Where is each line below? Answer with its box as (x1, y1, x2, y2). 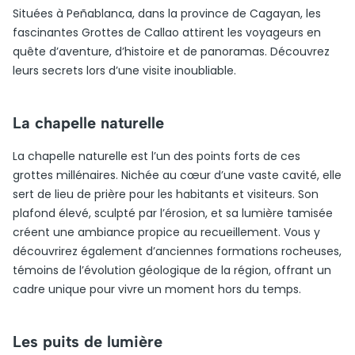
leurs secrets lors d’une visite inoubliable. (13, 63, 236, 78)
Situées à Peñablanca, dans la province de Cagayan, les (13, 6, 321, 21)
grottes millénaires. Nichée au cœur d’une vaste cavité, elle (13, 167, 342, 183)
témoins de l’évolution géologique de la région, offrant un (13, 262, 331, 278)
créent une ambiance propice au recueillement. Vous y (13, 224, 320, 240)
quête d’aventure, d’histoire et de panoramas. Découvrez (13, 44, 330, 59)
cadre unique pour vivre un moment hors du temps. (13, 281, 301, 297)
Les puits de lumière (13, 332, 162, 351)
